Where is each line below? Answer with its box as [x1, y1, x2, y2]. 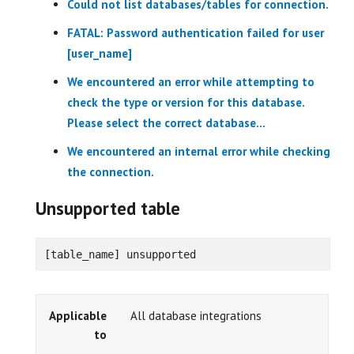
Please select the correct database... [67, 115, 265, 130]
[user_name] [67, 46, 132, 61]
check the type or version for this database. [67, 95, 304, 110]
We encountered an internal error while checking [67, 144, 330, 159]
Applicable [49, 308, 107, 323]
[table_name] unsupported [43, 247, 196, 261]
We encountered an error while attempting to [67, 74, 314, 89]
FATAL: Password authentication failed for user [67, 25, 324, 40]
